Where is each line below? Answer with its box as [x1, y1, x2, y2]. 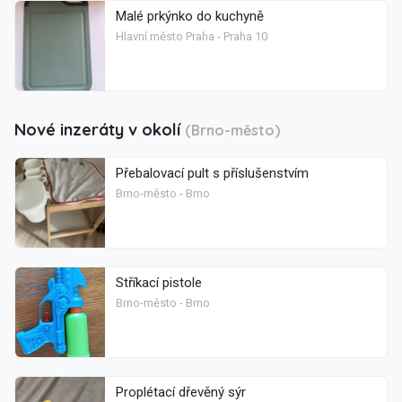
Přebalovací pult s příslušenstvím [116, 165, 309, 182]
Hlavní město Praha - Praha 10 [116, 30, 267, 44]
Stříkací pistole [116, 275, 202, 292]
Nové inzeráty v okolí [14, 119, 185, 141]
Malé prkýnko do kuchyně [116, 8, 264, 25]
